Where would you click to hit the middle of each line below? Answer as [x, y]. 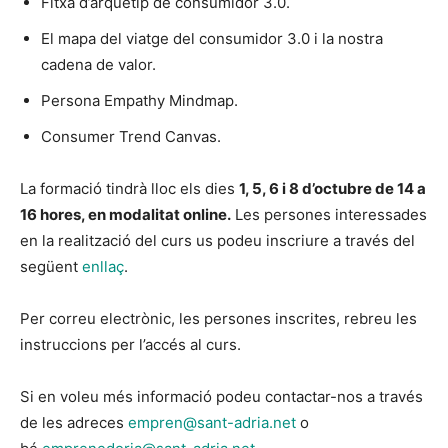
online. [205, 215]
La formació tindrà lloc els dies [129, 189]
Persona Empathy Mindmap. [139, 101]
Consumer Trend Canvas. [131, 137]
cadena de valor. [98, 65]
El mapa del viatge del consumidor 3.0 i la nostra [212, 39]
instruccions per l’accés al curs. [130, 345]
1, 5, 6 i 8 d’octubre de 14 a [332, 189]
